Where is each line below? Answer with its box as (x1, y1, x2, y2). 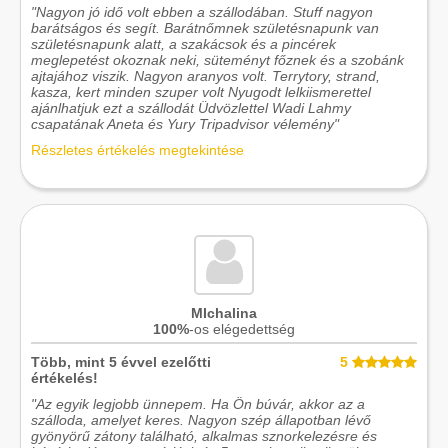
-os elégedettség (189, 320, 295, 337)
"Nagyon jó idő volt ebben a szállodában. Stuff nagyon (31, 3, 373, 20)
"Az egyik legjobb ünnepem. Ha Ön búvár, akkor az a (31, 395, 365, 412)
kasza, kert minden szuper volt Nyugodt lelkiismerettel (31, 83, 371, 100)
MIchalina (191, 304, 257, 321)
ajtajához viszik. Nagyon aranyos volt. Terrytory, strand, (31, 67, 380, 84)
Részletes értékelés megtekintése (31, 141, 244, 158)
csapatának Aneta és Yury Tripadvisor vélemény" (31, 115, 339, 132)
